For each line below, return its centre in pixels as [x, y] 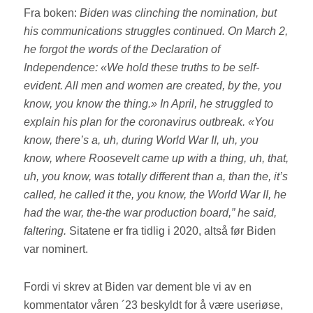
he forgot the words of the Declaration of [122, 50]
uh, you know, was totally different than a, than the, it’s [156, 177]
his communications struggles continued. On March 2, [156, 31]
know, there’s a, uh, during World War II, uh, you [141, 140]
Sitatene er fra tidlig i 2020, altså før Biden [173, 231]
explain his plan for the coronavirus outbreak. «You [149, 122]
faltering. [47, 231]
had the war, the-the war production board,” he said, [151, 213]
